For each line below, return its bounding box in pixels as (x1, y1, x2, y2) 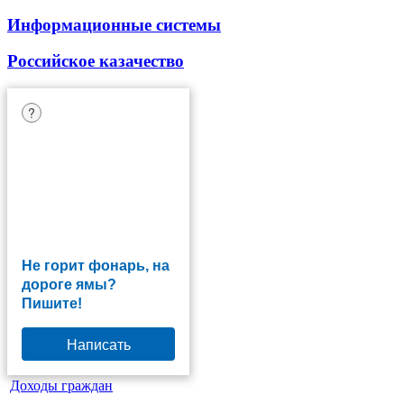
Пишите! (22, 295, 82, 311)
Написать (66, 333, 131, 354)
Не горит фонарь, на (22, 257, 170, 273)
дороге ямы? (22, 276, 116, 292)
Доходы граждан (10, 377, 113, 393)
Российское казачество (7, 51, 184, 71)
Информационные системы (7, 14, 221, 34)
